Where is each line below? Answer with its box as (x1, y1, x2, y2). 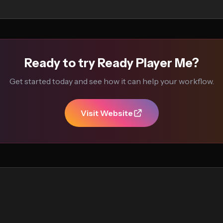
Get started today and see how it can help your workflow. (9, 76, 214, 86)
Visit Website (80, 108, 133, 118)
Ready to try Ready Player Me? (24, 56, 199, 70)
